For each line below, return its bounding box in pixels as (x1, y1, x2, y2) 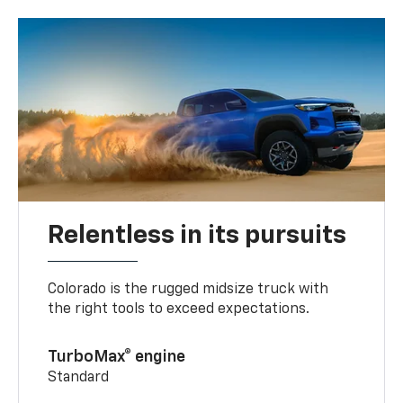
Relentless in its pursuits (48, 222, 347, 248)
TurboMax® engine (48, 348, 186, 365)
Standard (48, 370, 110, 385)
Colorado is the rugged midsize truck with (48, 282, 329, 297)
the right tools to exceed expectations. (48, 301, 310, 317)
